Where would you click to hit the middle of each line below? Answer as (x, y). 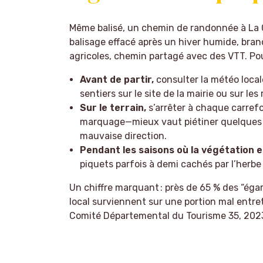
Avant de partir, (117, 80)
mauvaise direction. (123, 136)
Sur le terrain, (113, 108)
